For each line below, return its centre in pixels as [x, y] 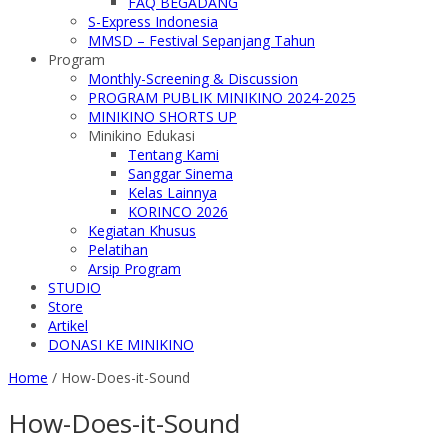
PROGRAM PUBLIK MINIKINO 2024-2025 [222, 98]
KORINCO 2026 [178, 212]
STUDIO [74, 288]
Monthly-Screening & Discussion [193, 79]
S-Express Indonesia [153, 22]
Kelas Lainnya [172, 193]
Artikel [68, 326]
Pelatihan [118, 250]
